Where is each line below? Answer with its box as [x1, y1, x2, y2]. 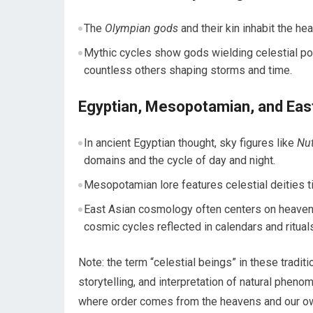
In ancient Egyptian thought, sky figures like [83, 136, 297, 150]
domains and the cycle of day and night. [83, 153, 275, 167]
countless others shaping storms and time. [83, 63, 292, 77]
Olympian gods [104, 21, 178, 35]
